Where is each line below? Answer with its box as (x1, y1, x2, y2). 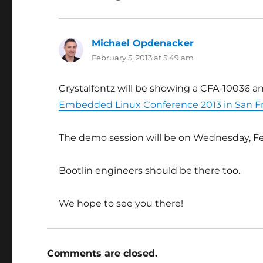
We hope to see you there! (59, 198, 184, 209)
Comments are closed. (47, 248, 158, 259)
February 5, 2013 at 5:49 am (92, 53, 194, 62)
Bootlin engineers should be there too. (59, 165, 241, 176)
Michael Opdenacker (92, 38, 194, 49)
